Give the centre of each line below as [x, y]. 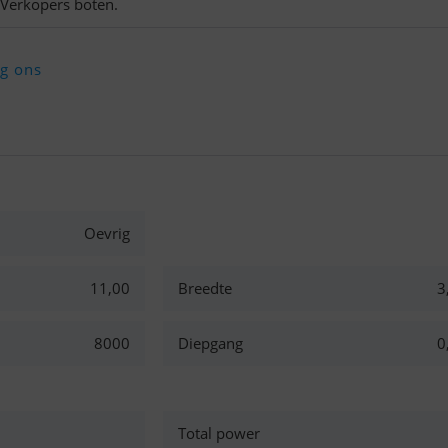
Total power [219, 433]
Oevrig [106, 233]
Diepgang [211, 343]
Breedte [205, 288]
